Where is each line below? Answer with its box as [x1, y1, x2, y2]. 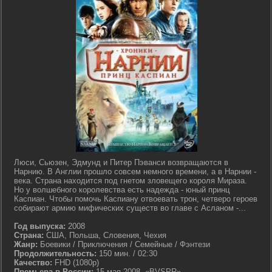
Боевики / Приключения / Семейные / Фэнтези [38, 240, 210, 249]
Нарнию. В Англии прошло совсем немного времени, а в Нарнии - [14, 167, 256, 176]
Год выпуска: [14, 222, 66, 231]
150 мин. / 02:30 [97, 249, 157, 258]
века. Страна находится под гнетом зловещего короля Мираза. [14, 176, 247, 185]
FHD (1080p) [52, 258, 99, 267]
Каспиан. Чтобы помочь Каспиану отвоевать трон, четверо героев [14, 194, 257, 203]
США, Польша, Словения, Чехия [44, 231, 166, 240]
